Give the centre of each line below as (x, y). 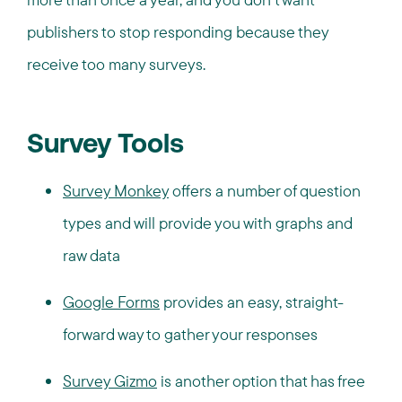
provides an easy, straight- (252, 302)
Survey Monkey (116, 191)
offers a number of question (265, 191)
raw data (92, 255)
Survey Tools (105, 146)
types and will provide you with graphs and (208, 223)
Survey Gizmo (110, 381)
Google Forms (111, 302)
